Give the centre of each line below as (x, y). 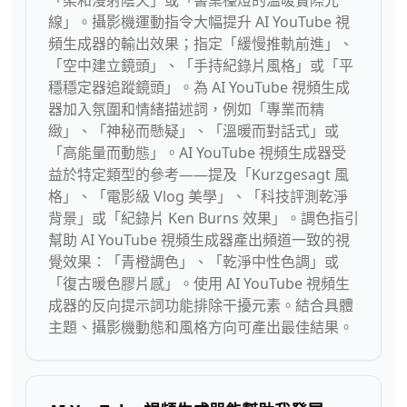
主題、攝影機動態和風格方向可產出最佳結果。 (201, 327)
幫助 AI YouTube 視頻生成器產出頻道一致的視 (199, 240)
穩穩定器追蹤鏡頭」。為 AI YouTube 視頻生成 (199, 87)
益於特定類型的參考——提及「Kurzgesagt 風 (199, 174)
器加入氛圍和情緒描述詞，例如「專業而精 (186, 109)
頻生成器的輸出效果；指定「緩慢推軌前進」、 (201, 44)
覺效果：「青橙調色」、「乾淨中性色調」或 (194, 262)
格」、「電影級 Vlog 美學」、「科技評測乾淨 (198, 196)
